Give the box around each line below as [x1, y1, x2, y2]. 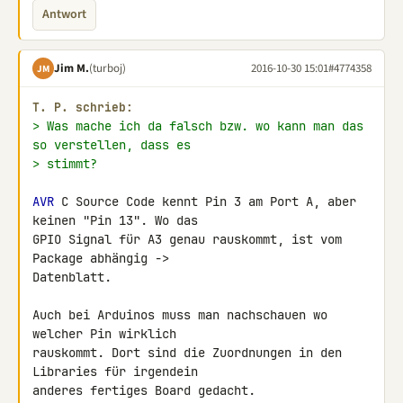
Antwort [42, 5, 86, 23]
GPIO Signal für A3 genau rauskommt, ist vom [32, 231, 342, 247]
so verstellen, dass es [32, 137, 191, 153]
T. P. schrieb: [32, 100, 133, 115]
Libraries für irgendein [32, 363, 205, 380]
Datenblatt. [32, 269, 112, 285]
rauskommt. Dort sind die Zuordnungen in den [32, 345, 342, 361]
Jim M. [54, 59, 89, 76]
